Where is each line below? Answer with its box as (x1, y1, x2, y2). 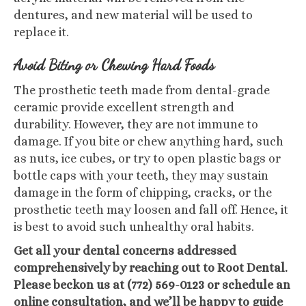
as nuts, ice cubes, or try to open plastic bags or (14, 152, 281, 165)
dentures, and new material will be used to (14, 8, 253, 22)
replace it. (14, 25, 69, 39)
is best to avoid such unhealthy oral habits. (14, 220, 254, 234)
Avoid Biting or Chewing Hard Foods (14, 56, 214, 74)
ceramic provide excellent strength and (14, 100, 234, 114)
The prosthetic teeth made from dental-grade (14, 83, 270, 97)
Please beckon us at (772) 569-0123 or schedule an (14, 278, 290, 292)
